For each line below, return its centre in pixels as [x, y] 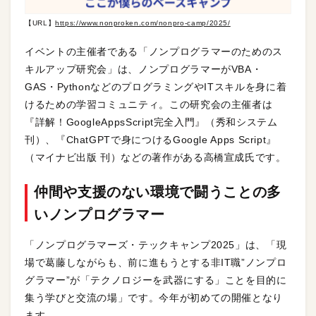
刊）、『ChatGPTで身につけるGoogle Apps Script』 [151, 140]
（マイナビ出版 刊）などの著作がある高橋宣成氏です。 [156, 158]
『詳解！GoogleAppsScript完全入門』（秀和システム [151, 122]
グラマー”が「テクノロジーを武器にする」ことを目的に [156, 280]
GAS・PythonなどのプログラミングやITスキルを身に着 [156, 87]
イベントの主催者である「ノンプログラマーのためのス [154, 52]
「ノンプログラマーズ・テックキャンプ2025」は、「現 [156, 245]
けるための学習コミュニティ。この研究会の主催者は [149, 105]
